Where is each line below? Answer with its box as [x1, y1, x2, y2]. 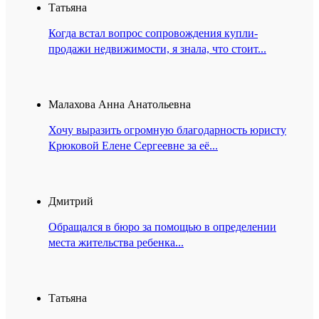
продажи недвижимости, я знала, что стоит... [48, 43, 266, 56]
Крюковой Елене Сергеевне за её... [48, 140, 218, 152]
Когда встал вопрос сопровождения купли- [48, 27, 258, 40]
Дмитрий [48, 195, 93, 208]
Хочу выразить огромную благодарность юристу [48, 124, 286, 137]
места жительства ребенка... [48, 236, 184, 249]
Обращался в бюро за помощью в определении [48, 221, 276, 234]
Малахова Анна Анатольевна [48, 98, 191, 111]
